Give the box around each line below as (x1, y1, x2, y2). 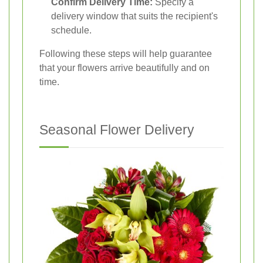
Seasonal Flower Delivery (39, 122, 194, 138)
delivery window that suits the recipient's (51, 11, 218, 22)
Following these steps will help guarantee (39, 49, 212, 59)
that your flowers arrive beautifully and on (39, 63, 210, 73)
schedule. (51, 25, 92, 36)
